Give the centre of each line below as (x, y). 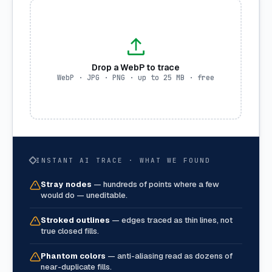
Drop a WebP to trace (136, 68)
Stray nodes (66, 184)
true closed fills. (70, 231)
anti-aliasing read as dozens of (175, 256)
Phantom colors (73, 256)
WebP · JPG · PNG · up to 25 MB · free (136, 78)
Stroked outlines (75, 220)
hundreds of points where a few (161, 184)
